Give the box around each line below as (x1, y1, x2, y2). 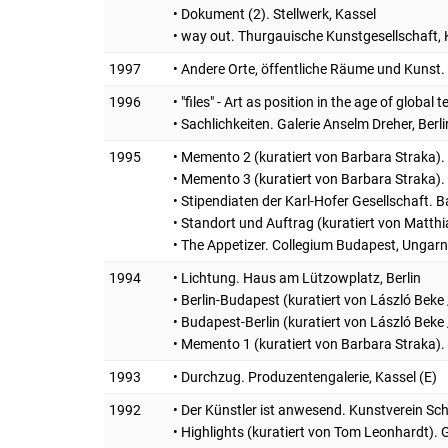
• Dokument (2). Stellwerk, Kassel (173, 5, 376, 22)
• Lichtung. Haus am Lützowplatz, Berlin (173, 269, 421, 286)
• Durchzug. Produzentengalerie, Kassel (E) (173, 368, 437, 385)
